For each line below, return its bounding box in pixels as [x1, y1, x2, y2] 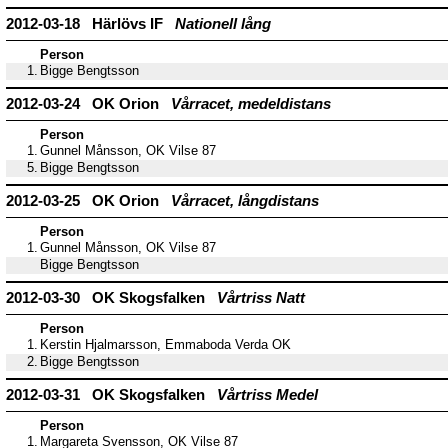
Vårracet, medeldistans [171, 95, 331, 113]
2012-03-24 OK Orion [6, 95, 171, 113]
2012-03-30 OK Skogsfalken [6, 289, 217, 307]
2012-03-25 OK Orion [6, 192, 171, 210]
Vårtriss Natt [217, 289, 305, 307]
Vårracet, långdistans [171, 192, 319, 210]
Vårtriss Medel [217, 386, 318, 404]
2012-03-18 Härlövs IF [6, 15, 175, 33]
